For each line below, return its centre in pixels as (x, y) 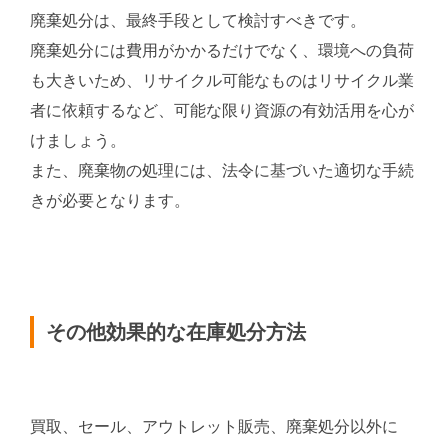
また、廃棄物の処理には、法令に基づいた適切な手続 (222, 170)
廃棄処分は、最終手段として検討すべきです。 (198, 20)
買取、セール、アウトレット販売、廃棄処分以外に (214, 426)
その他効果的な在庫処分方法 (176, 332)
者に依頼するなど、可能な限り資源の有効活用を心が (222, 110)
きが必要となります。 (110, 200)
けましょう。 (78, 140)
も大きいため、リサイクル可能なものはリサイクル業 (222, 80)
